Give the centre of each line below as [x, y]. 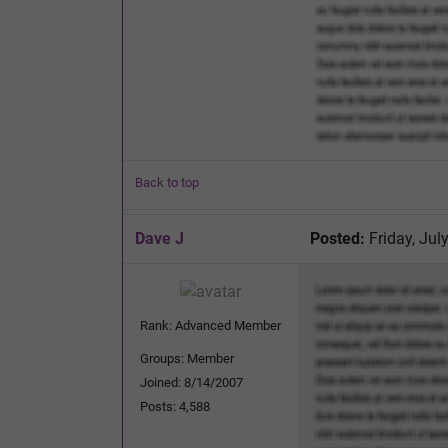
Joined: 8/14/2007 [191, 382]
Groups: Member [187, 358]
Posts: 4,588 [175, 406]
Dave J [159, 238]
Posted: [337, 238]
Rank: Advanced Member [210, 325]
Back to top [167, 182]
